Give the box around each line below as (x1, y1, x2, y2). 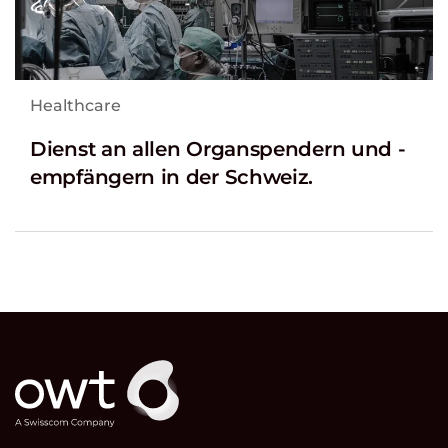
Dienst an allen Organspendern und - (30, 137, 406, 162)
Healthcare (30, 96, 121, 116)
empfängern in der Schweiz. (30, 165, 314, 190)
